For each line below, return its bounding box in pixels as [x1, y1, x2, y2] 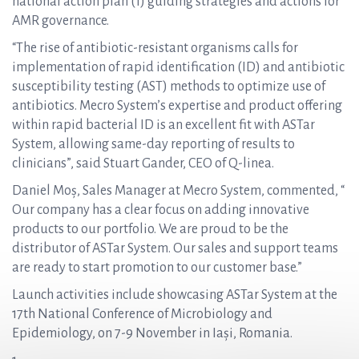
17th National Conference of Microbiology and [12, 307, 272, 321]
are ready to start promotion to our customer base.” [12, 260, 305, 275]
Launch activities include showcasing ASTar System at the [12, 288, 337, 302]
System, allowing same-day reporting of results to [12, 137, 295, 151]
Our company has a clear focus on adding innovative [12, 203, 309, 217]
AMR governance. [12, 14, 109, 28]
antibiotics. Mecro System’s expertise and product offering [12, 99, 342, 113]
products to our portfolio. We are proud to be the [12, 222, 288, 236]
